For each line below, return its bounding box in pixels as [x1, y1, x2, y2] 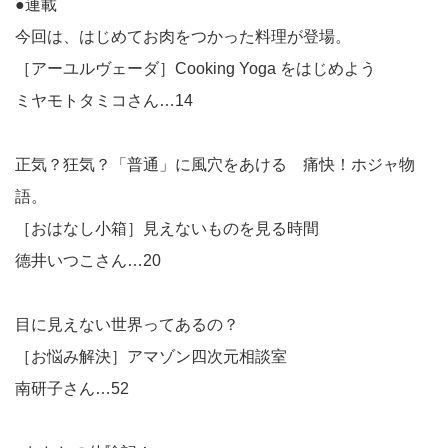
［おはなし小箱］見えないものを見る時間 [15, 220, 319, 238]
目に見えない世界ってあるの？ [15, 316, 239, 334]
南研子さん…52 [15, 380, 129, 398]
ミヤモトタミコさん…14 [15, 92, 193, 110]
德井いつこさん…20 [15, 252, 161, 270]
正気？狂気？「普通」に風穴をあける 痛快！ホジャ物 [15, 156, 415, 174]
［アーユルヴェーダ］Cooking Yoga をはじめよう [15, 60, 376, 78]
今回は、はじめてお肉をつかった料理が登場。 [15, 28, 351, 46]
